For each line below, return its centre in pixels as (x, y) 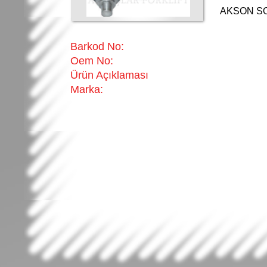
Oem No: (92, 61)
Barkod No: (97, 46)
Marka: (87, 89)
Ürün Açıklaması (109, 75)
